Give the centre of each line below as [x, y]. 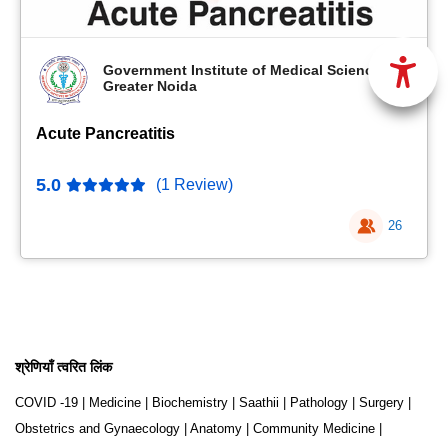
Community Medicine [314, 428]
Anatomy [216, 428]
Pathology [319, 402]
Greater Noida [150, 86]
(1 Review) [194, 184]
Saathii [259, 402]
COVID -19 [46, 402]
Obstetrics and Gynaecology [97, 428]
